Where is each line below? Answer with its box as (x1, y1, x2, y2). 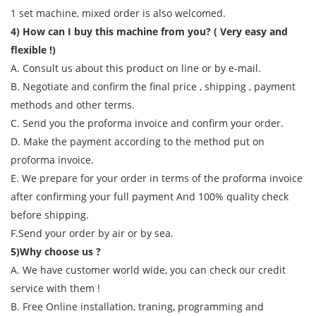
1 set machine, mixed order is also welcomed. (11, 6, 226, 20)
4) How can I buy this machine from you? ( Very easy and (11, 25, 288, 39)
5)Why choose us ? (11, 245, 101, 259)
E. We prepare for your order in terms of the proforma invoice (11, 171, 303, 186)
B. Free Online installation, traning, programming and (11, 300, 264, 314)
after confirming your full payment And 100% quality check (11, 190, 288, 204)
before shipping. (11, 208, 89, 222)
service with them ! (11, 281, 100, 296)
